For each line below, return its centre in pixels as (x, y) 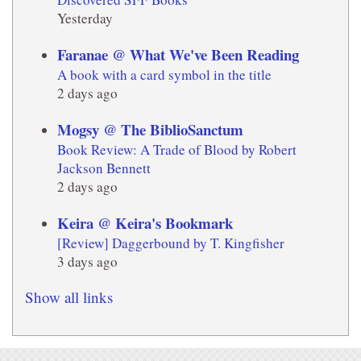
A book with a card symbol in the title (164, 75)
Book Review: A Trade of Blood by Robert (177, 150)
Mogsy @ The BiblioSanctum (150, 130)
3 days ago (87, 262)
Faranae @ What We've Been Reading (178, 55)
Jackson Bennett (104, 168)
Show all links (69, 297)
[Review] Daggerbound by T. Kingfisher (171, 243)
